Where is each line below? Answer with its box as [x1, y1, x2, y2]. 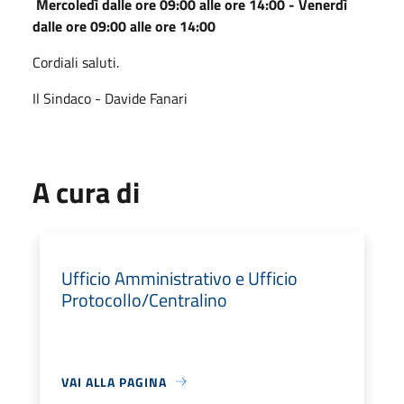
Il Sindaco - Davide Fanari [32, 87, 188, 109]
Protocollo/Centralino [61, 285, 227, 314]
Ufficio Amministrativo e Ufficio [61, 263, 298, 292]
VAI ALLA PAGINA [61, 372, 167, 391]
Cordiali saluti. [32, 50, 119, 73]
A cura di [32, 170, 140, 214]
